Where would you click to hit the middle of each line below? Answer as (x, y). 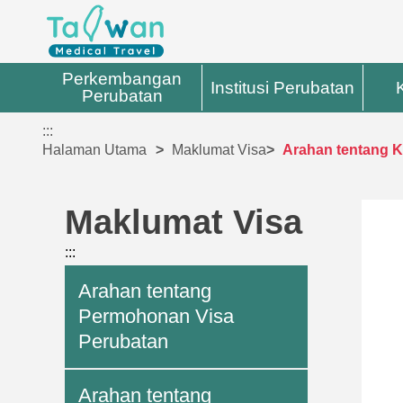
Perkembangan (122, 79)
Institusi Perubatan (283, 88)
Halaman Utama (95, 150)
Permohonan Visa (157, 316)
